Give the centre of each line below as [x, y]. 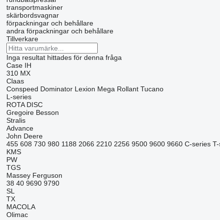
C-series [197, 144]
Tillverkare [22, 39]
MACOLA [21, 207]
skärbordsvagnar [32, 15]
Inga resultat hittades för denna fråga [64, 57]
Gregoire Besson [32, 112]
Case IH [19, 65]
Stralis [16, 120]
